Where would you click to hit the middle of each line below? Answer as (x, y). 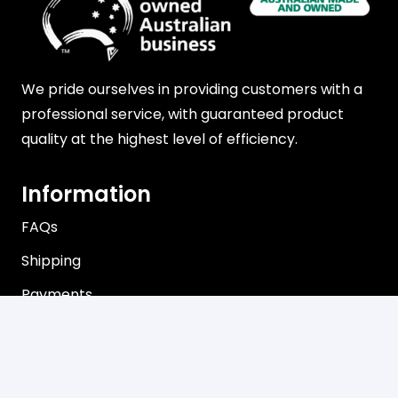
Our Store (72, 380)
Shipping (51, 260)
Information (86, 194)
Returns (48, 328)
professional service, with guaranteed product (183, 114)
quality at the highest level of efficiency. (159, 139)
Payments (57, 294)
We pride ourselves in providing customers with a (192, 89)
